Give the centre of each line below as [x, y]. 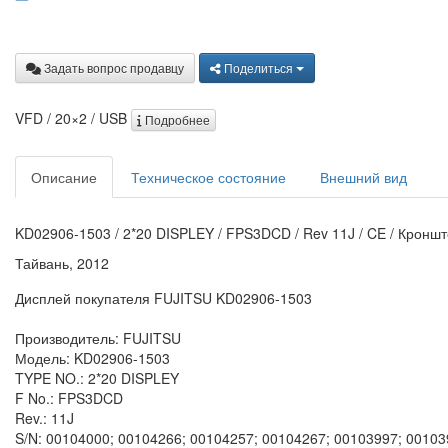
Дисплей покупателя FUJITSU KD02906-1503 [163, 297]
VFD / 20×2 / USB [73, 117]
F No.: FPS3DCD [69, 397]
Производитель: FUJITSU [98, 337]
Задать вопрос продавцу [114, 67]
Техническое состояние [208, 176]
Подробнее [176, 119]
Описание [64, 176]
